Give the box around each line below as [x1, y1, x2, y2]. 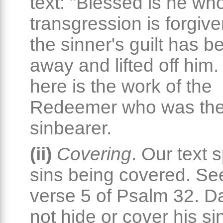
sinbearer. [30, 118, 111, 139]
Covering [57, 144, 131, 165]
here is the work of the [30, 76, 212, 97]
